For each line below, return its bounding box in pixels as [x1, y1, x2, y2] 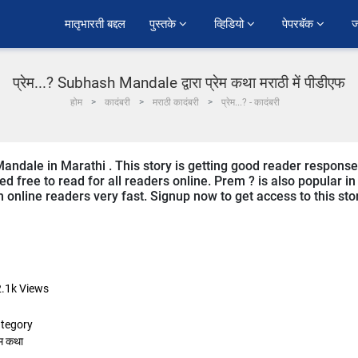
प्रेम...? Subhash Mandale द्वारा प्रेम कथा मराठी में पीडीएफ [13, 74, 345, 92]
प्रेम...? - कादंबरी [221, 97, 280, 108]
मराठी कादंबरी [153, 97, 199, 108]
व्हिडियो [214, 15, 247, 33]
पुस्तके [149, 15, 179, 33]
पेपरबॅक [282, 15, 316, 33]
